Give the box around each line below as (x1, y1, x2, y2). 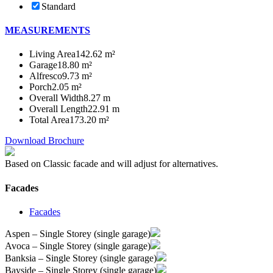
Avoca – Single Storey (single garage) (5, 240, 151, 251)
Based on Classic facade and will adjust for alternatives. (5, 158, 218, 169)
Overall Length (29, 104, 88, 115)
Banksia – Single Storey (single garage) (5, 252, 157, 263)
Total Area (29, 115, 69, 126)
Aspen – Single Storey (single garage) (5, 228, 151, 239)
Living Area (29, 49, 76, 60)
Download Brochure (5, 135, 84, 146)
